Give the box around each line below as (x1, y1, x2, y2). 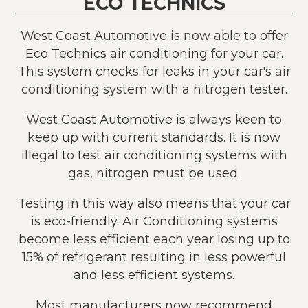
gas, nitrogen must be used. (68, 165, 240, 180)
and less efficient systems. (74, 267, 234, 282)
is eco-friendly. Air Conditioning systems (30, 213, 278, 228)
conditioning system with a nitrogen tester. (21, 81, 287, 96)
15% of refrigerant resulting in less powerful (22, 249, 286, 264)
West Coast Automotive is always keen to (26, 111, 282, 126)
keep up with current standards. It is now (27, 129, 280, 144)
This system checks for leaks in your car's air (17, 63, 291, 78)
